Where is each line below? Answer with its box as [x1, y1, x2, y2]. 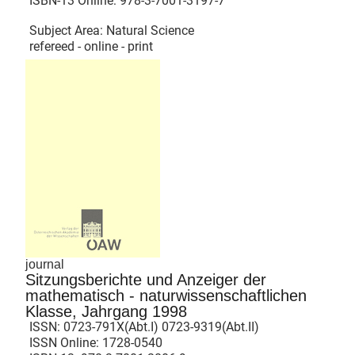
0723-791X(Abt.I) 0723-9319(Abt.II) [63, 319, 259, 335]
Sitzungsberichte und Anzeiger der [25, 271, 266, 289]
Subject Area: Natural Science [29, 22, 194, 38]
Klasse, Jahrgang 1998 [25, 303, 187, 321]
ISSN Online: [29, 335, 102, 351]
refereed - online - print [29, 38, 153, 54]
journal [25, 258, 64, 272]
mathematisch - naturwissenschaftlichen [25, 287, 307, 305]
